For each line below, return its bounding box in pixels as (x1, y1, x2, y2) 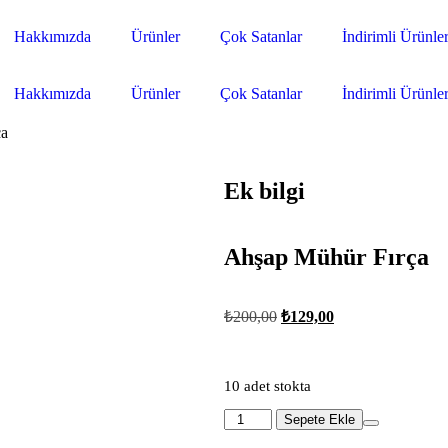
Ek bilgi (224, 177, 305, 204)
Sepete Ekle (284, 412, 356, 428)
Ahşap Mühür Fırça (224, 243, 429, 270)
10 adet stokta (224, 377, 311, 394)
